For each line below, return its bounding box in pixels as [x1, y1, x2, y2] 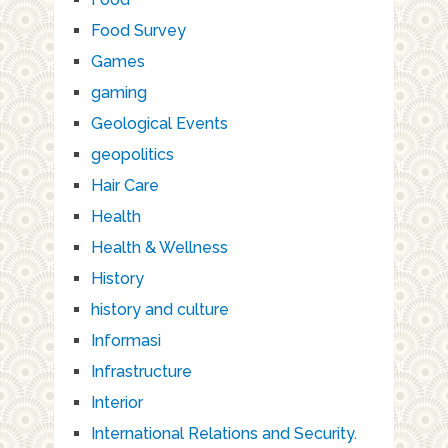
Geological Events [90, 113, 228, 133]
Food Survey [90, 20, 186, 40]
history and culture [90, 299, 229, 319]
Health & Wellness [90, 237, 228, 257]
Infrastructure [90, 361, 192, 381]
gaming [90, 82, 147, 102]
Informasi [90, 330, 161, 350]
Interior [90, 392, 143, 412]
